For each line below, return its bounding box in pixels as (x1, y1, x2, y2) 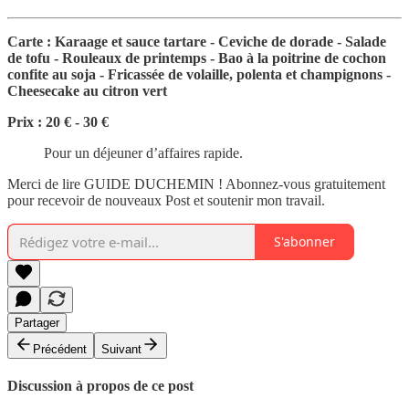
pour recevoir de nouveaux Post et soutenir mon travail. (7, 192, 325, 208)
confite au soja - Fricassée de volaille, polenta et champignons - (7, 66, 391, 82)
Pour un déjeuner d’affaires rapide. (44, 144, 243, 161)
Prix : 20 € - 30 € (7, 113, 109, 130)
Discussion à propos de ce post (7, 377, 194, 393)
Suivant (101, 341, 142, 356)
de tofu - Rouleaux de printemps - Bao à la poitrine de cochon (7, 49, 386, 66)
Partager (15, 315, 59, 330)
